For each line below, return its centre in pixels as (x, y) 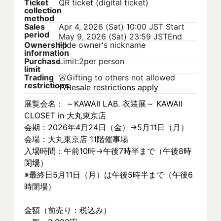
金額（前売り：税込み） (68, 210)
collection (43, 10)
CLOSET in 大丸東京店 (65, 115)
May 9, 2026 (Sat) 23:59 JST (113, 37)
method (39, 18)
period (37, 35)
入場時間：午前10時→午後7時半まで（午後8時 (108, 151)
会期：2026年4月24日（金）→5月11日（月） (106, 127)
